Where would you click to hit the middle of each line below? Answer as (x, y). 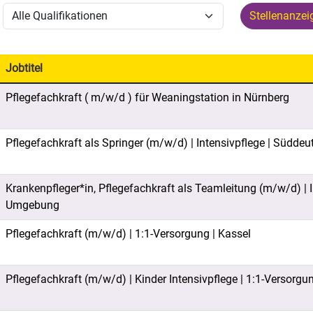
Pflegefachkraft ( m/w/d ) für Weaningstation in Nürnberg (147, 97)
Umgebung (32, 205)
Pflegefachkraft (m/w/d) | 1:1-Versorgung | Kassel (128, 234)
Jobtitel (24, 68)
